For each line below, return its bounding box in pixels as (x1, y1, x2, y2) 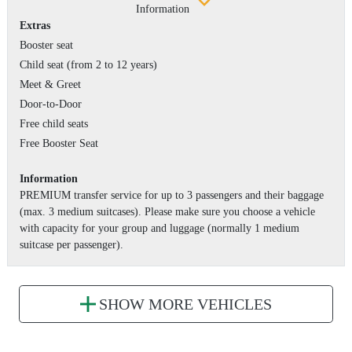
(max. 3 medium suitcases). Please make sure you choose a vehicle (20, 205, 315, 218)
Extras (20, 19, 50, 31)
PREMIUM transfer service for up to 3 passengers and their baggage (20, 189, 324, 201)
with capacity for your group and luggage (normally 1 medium (20, 222, 299, 234)
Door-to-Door (20, 97, 82, 110)
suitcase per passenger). (20, 238, 123, 251)
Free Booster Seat (20, 137, 98, 149)
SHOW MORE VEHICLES (99, 295, 272, 313)
